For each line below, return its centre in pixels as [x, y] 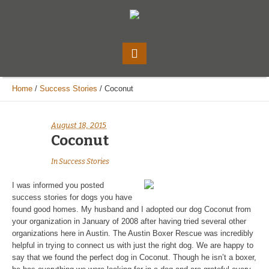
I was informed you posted [58, 185]
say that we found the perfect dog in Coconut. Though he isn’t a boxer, [134, 257]
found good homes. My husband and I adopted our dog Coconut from [131, 209]
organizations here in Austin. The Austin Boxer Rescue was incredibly [133, 233]
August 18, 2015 [79, 125]
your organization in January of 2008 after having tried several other [129, 221]
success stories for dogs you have [72, 197]
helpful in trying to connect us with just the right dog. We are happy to [133, 245]
